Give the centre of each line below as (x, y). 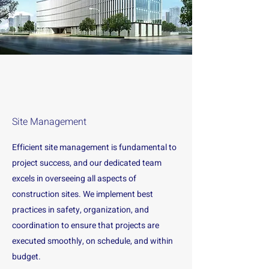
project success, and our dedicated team (87, 163)
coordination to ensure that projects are (86, 225)
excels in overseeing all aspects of (74, 179)
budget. (26, 257)
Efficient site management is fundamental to (94, 147)
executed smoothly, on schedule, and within (92, 241)
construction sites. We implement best (83, 194)
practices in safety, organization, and (80, 210)
